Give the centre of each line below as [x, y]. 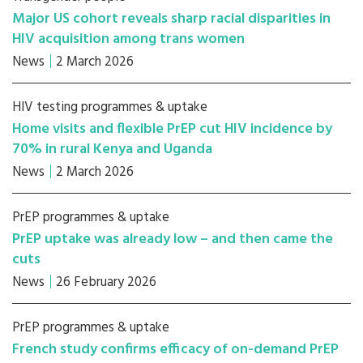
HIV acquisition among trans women [128, 39]
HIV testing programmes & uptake [110, 107]
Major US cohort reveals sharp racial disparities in [171, 19]
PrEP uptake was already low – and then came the [173, 239]
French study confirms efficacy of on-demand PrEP [175, 350]
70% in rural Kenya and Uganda [112, 149]
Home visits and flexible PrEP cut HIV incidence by [172, 129]
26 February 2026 [106, 282]
